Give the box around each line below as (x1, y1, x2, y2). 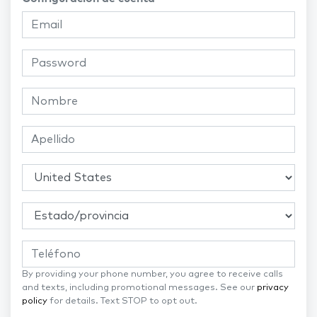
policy (22, 296, 47, 306)
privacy (257, 283, 289, 293)
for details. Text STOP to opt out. (47, 296, 197, 306)
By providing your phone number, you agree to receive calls (22, 270, 283, 279)
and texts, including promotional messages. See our (22, 283, 257, 293)
